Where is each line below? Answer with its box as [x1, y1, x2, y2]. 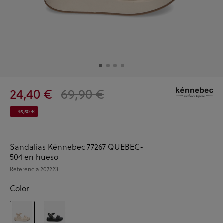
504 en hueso [10, 150, 58, 162]
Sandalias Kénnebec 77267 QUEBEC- [10, 140, 143, 152]
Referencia [10, 164, 40, 173]
